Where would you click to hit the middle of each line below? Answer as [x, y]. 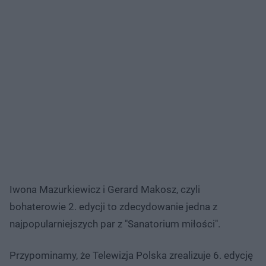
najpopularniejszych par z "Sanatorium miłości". [115, 224]
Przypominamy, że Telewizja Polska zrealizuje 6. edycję [131, 256]
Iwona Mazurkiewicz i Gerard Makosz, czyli [105, 190]
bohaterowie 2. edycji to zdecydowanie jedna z [113, 207]
